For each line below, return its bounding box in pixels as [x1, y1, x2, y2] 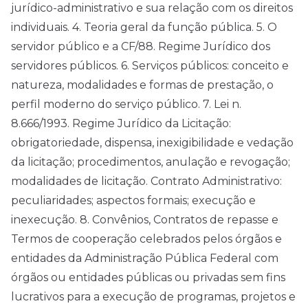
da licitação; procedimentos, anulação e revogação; [11, 155, 290, 169]
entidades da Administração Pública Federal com [11, 252, 278, 265]
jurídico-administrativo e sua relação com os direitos [11, 1, 293, 15]
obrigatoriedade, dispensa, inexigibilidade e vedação [11, 136, 294, 150]
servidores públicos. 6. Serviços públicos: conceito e [11, 59, 289, 73]
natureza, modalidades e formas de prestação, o [11, 78, 274, 92]
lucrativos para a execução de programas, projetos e [11, 290, 296, 304]
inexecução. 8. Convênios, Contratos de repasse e [11, 213, 278, 227]
